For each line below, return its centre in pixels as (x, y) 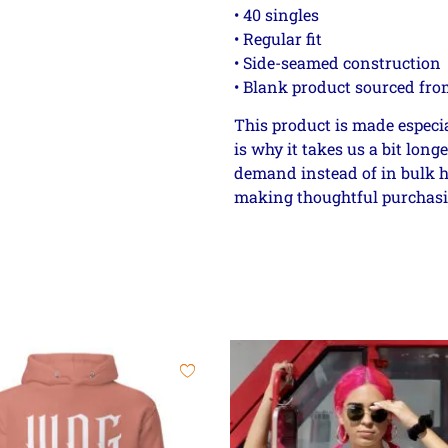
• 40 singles (276, 14)
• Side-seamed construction (337, 62)
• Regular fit (278, 38)
